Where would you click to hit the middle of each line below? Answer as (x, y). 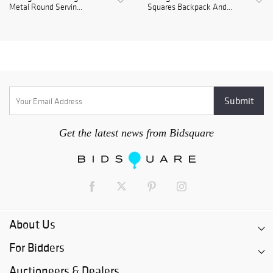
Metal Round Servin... (46, 7)
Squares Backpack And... (190, 7)
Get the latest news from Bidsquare (136, 133)
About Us (32, 225)
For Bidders (37, 248)
